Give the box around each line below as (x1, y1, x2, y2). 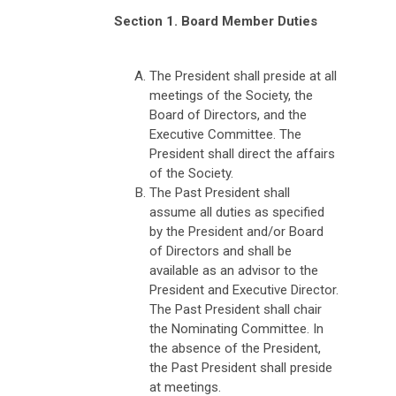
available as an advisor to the (149, 262, 318, 278)
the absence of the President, (149, 339, 321, 356)
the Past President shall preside (149, 359, 332, 376)
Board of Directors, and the (149, 106, 307, 123)
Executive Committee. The (149, 126, 301, 142)
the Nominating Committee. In (149, 320, 324, 337)
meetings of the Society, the (149, 87, 313, 103)
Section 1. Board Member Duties (114, 12, 317, 29)
